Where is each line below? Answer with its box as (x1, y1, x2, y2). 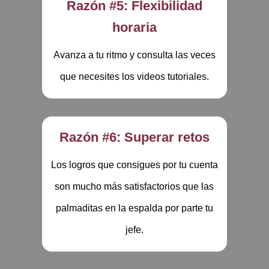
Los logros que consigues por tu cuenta (50, 160, 218, 170)
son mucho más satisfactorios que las (55, 181, 214, 192)
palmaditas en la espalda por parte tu (55, 203, 213, 213)
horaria (112, 20, 157, 35)
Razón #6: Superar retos (59, 130, 210, 145)
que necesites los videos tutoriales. (59, 71, 209, 82)
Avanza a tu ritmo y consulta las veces (53, 50, 216, 60)
